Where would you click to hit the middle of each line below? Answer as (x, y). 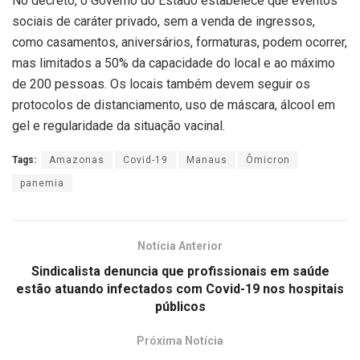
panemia (42, 184)
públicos (180, 307)
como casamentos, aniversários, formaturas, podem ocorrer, (180, 43)
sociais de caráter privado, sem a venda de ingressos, (164, 22)
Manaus (207, 160)
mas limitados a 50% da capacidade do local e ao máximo (174, 63)
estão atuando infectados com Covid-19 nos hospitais (180, 289)
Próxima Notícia (180, 341)
